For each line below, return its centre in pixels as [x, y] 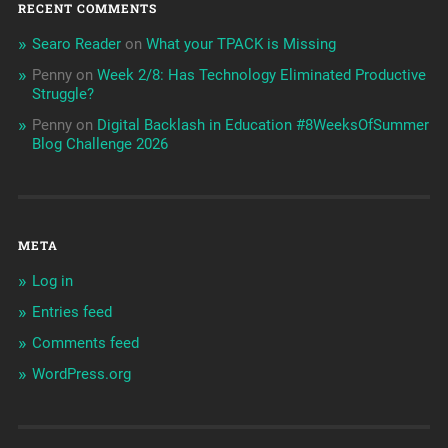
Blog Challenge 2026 [99, 144]
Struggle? [62, 94]
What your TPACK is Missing [240, 44]
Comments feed [85, 343]
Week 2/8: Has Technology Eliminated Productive [261, 75]
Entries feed [71, 312]
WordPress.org [81, 374]
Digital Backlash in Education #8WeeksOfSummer [262, 125]
